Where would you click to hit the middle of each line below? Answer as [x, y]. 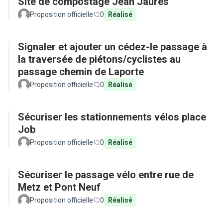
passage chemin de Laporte [81, 72]
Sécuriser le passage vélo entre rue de [106, 175]
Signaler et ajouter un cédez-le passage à [112, 47]
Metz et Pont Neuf [59, 187]
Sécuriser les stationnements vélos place [112, 117]
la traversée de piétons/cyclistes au [99, 59]
